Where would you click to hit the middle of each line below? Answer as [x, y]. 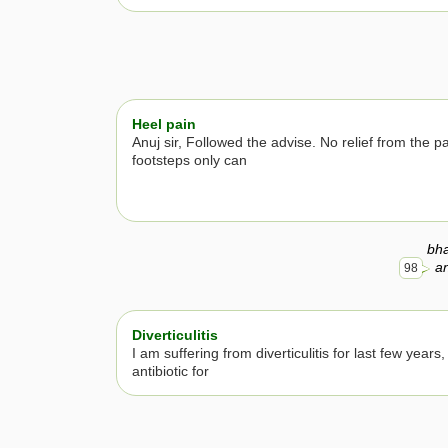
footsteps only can [189, 160]
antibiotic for [170, 370]
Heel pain [164, 124]
